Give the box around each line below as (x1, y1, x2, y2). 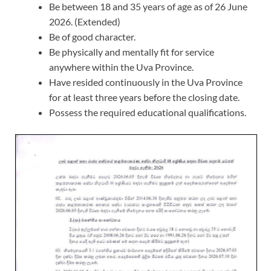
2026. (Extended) (49, 16, 120, 28)
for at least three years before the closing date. (49, 91, 240, 103)
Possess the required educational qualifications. (49, 106, 246, 119)
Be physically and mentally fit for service (49, 46, 214, 58)
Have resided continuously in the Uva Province (49, 76, 243, 88)
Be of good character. (49, 31, 135, 43)
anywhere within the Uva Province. (49, 61, 194, 73)
